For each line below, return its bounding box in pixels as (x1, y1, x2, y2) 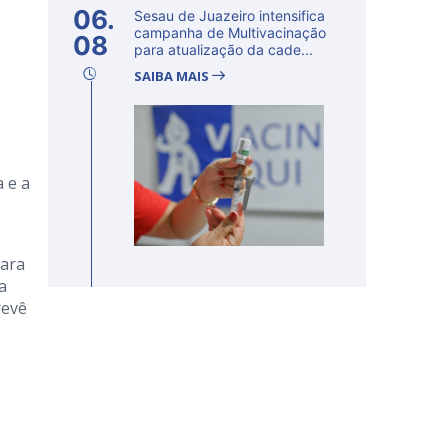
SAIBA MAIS (134, 67, 212, 85)
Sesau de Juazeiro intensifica (134, 7, 325, 24)
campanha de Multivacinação (134, 24, 326, 41)
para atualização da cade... (134, 41, 313, 58)
